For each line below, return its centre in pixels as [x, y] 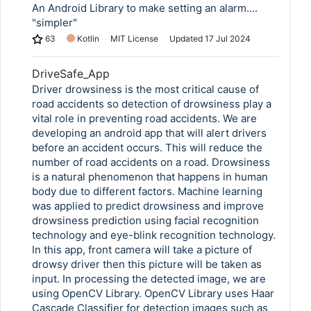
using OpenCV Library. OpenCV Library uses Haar [153, 293]
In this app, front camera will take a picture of [142, 250]
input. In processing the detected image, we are [149, 279]
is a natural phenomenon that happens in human [150, 177]
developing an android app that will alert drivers [149, 133]
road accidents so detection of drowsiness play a [152, 104]
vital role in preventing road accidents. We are [144, 118]
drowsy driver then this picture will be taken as [147, 264]
